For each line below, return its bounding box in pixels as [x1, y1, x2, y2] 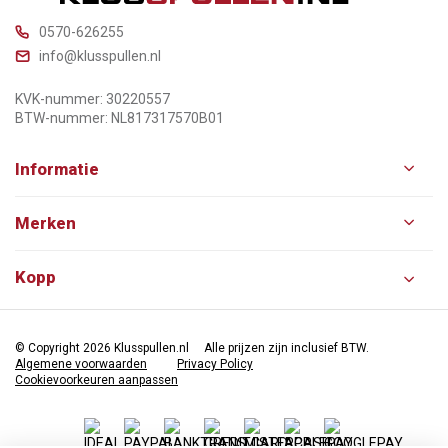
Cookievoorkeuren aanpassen [15, 372, 178, 387]
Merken [15, 212, 76, 233]
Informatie [15, 158, 99, 179]
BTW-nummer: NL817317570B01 [15, 109, 224, 126]
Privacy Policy [177, 356, 253, 371]
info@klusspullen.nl [39, 47, 161, 64]
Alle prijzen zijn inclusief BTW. [204, 340, 369, 355]
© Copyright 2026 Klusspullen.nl [15, 340, 189, 355]
